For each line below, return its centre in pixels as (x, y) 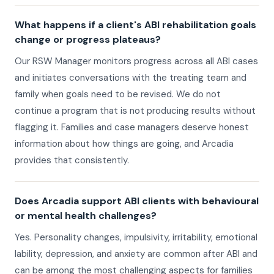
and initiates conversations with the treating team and (131, 78)
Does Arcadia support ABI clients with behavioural (137, 201)
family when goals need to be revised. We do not (118, 94)
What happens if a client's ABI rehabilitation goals (135, 25)
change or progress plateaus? (88, 40)
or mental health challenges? (86, 216)
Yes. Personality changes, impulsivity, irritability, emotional (136, 238)
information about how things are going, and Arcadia (124, 144)
